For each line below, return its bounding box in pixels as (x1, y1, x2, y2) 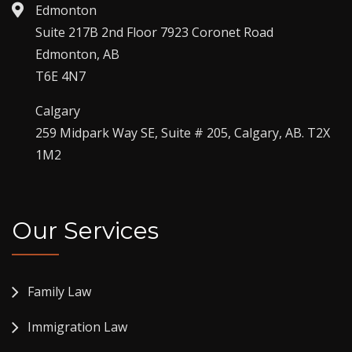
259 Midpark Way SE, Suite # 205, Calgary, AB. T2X (35, 124, 330, 142)
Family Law (27, 283, 91, 301)
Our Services (12, 216, 159, 246)
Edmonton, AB (35, 46, 119, 64)
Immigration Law (27, 318, 127, 336)
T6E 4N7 (35, 68, 86, 86)
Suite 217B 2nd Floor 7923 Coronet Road (35, 24, 273, 42)
